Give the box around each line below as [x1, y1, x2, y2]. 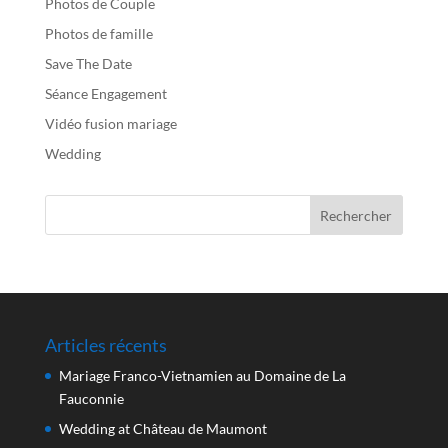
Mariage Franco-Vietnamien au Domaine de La [58, 367, 346, 385]
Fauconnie [58, 390, 124, 408]
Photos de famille [44, 25, 153, 43]
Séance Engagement [44, 85, 167, 103]
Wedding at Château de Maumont [58, 420, 267, 438]
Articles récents [44, 334, 167, 357]
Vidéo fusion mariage [44, 115, 177, 133]
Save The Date [44, 55, 132, 73]
